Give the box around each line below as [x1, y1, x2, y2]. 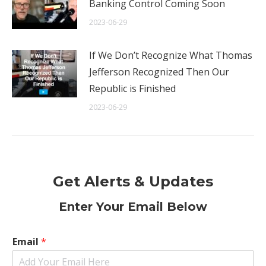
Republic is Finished [89, 82, 176, 95]
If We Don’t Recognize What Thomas [89, 49, 252, 62]
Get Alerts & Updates [53, 173, 213, 190]
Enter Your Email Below [59, 199, 207, 214]
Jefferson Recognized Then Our [89, 65, 229, 78]
